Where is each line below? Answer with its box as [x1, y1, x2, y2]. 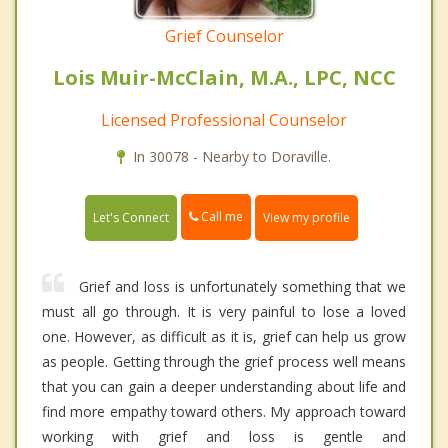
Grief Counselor [164, 25, 284, 48]
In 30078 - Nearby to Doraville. [133, 147, 331, 167]
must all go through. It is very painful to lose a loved [42, 301, 406, 321]
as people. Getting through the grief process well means [42, 351, 406, 371]
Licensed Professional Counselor [101, 109, 347, 132]
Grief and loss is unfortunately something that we [79, 276, 406, 296]
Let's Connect [93, 208, 169, 226]
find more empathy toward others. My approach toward [42, 401, 406, 421]
